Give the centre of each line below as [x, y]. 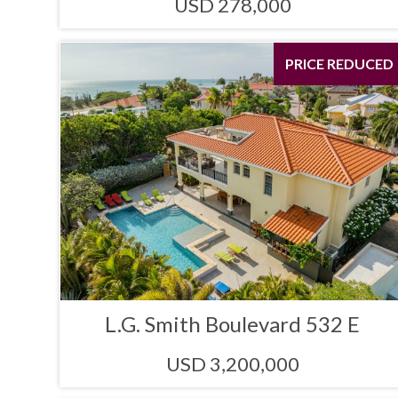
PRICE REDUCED [339, 63]
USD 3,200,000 [232, 364]
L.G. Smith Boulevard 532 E [233, 324]
